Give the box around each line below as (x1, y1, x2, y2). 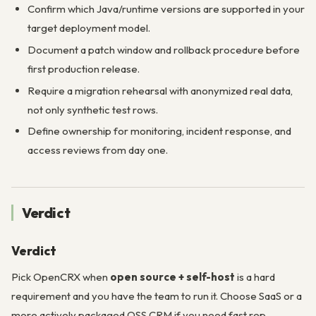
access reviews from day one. (27, 143, 168, 157)
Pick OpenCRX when (11, 270, 110, 284)
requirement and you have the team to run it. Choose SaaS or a (11, 289, 302, 303)
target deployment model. (27, 21, 150, 35)
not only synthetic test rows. (27, 102, 158, 116)
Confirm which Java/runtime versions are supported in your (27, 2, 305, 16)
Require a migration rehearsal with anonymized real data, (27, 83, 293, 97)
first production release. (27, 61, 140, 75)
